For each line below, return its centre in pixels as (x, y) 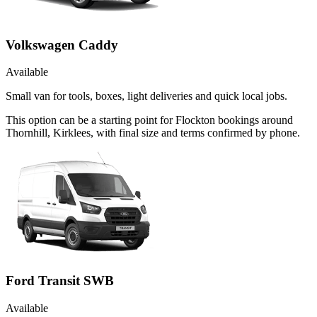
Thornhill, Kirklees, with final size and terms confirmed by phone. (153, 133)
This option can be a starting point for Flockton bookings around (149, 120)
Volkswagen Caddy (62, 45)
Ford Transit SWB (60, 281)
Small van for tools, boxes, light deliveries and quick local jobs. (146, 96)
